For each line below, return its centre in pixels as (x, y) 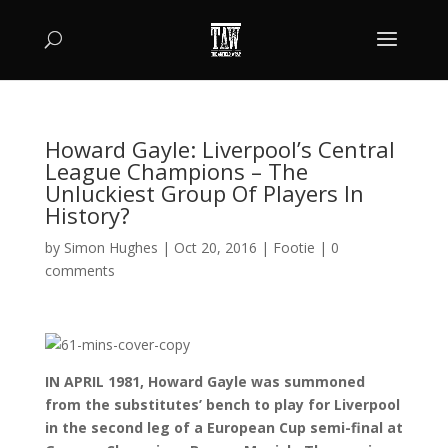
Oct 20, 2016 (215, 247)
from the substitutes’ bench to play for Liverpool (222, 404)
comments (79, 270)
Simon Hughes (110, 247)
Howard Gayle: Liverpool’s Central (219, 149)
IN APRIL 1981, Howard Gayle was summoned (204, 381)
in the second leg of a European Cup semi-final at (223, 427)
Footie (293, 247)
